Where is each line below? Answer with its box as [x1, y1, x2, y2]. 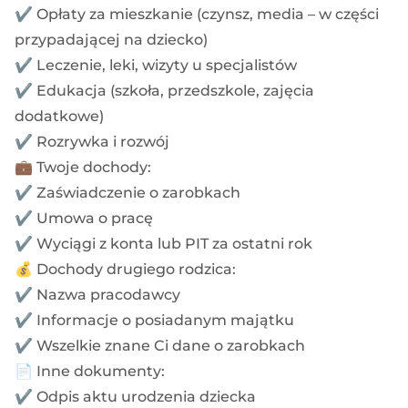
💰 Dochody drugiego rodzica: [15, 260, 236, 278]
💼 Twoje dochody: [15, 158, 151, 176]
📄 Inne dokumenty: [15, 362, 165, 380]
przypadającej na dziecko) [15, 30, 208, 48]
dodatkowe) [15, 107, 104, 125]
